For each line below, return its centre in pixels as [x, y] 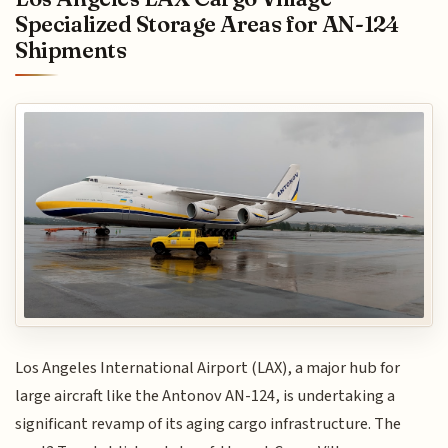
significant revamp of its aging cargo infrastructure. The [208, 423]
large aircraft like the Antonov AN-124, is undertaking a [205, 395]
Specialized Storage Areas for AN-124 [207, 23]
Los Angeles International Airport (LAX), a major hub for [208, 367]
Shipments [71, 49]
